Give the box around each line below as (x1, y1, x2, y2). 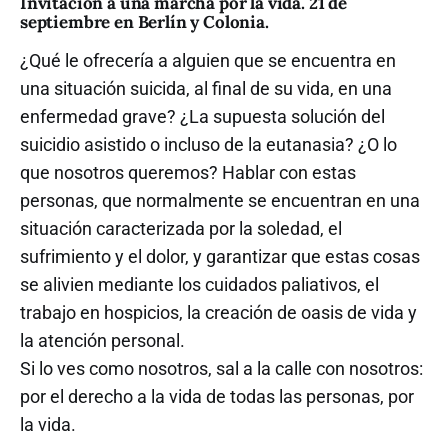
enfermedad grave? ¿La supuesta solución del (20, 106, 385, 128)
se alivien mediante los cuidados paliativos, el (20, 274, 379, 296)
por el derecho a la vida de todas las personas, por (20, 386, 414, 408)
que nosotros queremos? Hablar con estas (20, 162, 356, 184)
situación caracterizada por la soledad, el (20, 218, 342, 240)
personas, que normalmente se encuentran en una (20, 190, 420, 212)
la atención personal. (20, 330, 185, 352)
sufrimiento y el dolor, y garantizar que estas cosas (20, 246, 420, 268)
